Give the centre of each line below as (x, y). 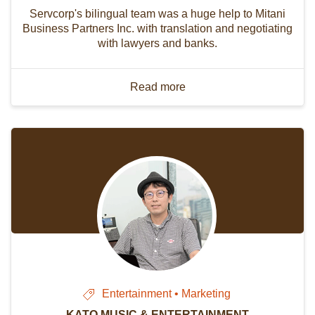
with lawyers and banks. (157, 43)
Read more (157, 86)
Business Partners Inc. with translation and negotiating (157, 28)
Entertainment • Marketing (166, 293)
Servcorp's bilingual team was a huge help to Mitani (157, 13)
